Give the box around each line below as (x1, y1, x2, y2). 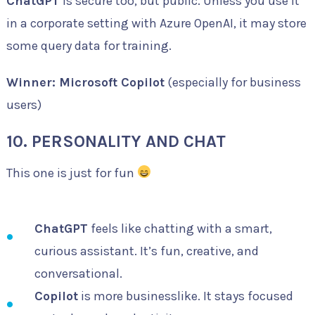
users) (6, 96, 41, 112)
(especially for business (164, 74, 301, 90)
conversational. (34, 265, 122, 281)
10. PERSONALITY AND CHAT (6, 131, 226, 151)
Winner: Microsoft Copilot (6, 74, 165, 90)
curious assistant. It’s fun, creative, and (34, 243, 259, 259)
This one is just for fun (6, 165, 137, 181)
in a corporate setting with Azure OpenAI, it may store (6, 15, 307, 31)
